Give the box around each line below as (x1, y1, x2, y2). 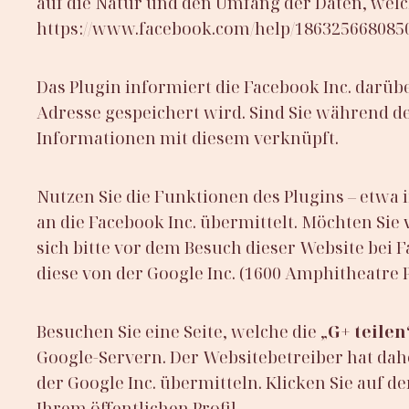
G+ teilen (328, 320, 406, 342)
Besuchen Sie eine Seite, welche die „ (37, 320, 328, 342)
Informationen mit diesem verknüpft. (37, 126, 339, 149)
